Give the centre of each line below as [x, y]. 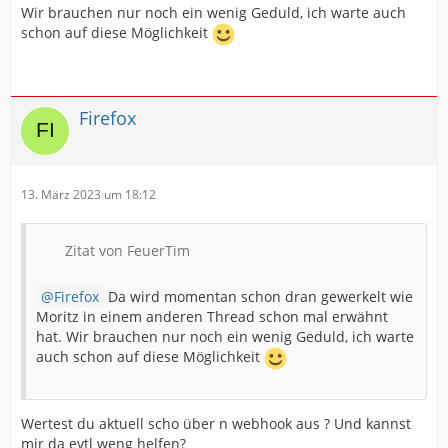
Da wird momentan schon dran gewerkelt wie [258, 297]
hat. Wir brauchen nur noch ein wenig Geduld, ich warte [225, 337]
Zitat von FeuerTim [127, 251]
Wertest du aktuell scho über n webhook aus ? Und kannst [216, 424]
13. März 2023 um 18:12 [88, 195]
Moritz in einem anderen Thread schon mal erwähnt [212, 317]
